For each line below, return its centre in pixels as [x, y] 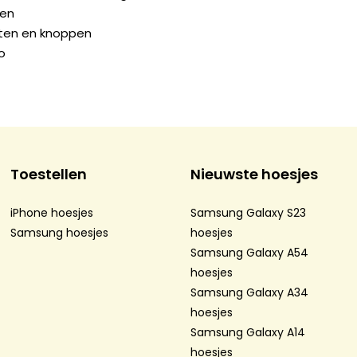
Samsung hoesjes [59, 233]
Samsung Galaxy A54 [249, 253]
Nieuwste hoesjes [254, 175]
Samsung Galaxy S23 [248, 213]
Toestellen [48, 175]
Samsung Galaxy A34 [249, 293]
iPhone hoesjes [51, 213]
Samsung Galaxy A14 [248, 333]
